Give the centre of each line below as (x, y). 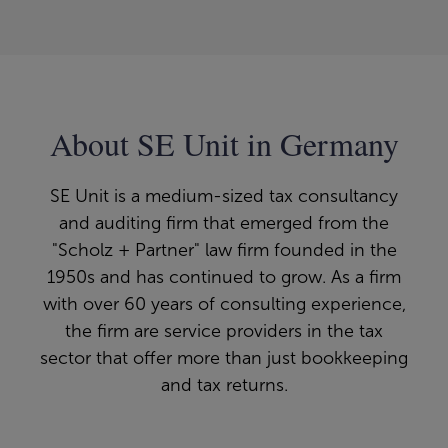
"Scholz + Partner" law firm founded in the (224, 250)
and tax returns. (224, 385)
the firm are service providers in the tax (224, 331)
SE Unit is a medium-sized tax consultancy (224, 196)
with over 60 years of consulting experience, (224, 304)
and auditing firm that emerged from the (224, 223)
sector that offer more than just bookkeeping (224, 358)
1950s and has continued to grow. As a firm (224, 277)
